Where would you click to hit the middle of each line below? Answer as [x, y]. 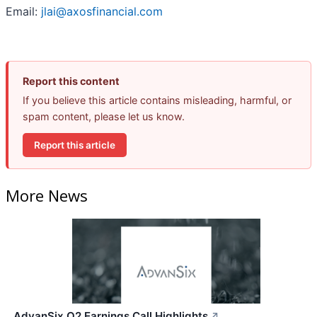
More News [47, 195]
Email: [23, 12]
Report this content [71, 81]
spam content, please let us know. [104, 117]
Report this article [75, 145]
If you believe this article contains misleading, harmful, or [157, 100]
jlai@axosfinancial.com [102, 12]
